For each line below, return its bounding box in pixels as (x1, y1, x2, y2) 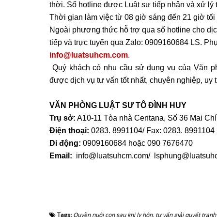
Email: (49, 151, 72, 160)
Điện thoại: (49, 126, 89, 135)
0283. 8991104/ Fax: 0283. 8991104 (89, 126, 215, 135)
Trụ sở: (49, 113, 76, 122)
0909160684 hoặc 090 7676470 (81, 139, 193, 147)
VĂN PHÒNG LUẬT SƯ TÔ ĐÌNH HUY (49, 101, 186, 109)
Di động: (49, 139, 81, 147)
